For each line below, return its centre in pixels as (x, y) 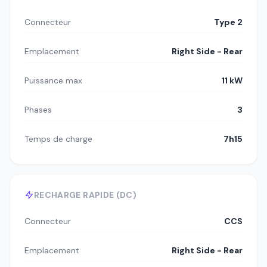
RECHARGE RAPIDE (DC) (85, 195)
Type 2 (228, 22)
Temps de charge (58, 139)
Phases (38, 110)
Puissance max (53, 81)
